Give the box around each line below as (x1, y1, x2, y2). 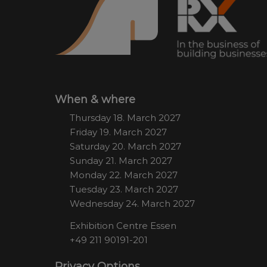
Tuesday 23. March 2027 (70, 184, 178, 195)
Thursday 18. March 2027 (70, 112, 181, 124)
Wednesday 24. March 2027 (70, 198, 195, 210)
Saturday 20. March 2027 (70, 141, 181, 153)
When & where (55, 93, 135, 107)
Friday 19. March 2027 (70, 126, 167, 138)
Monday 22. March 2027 (70, 169, 178, 181)
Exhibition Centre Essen (70, 220, 176, 232)
